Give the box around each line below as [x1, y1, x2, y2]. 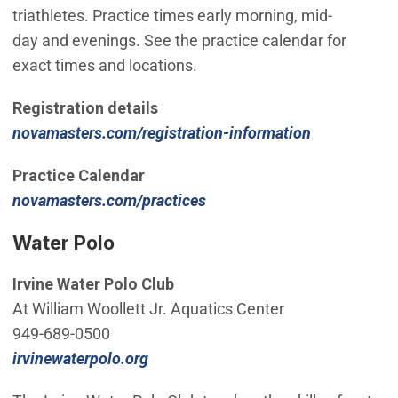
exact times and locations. [12, 55, 197, 75]
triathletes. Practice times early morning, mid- [12, 5, 332, 25]
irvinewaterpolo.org [12, 348, 148, 368]
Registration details [12, 99, 158, 118]
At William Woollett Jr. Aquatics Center [12, 298, 284, 318]
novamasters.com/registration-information [12, 123, 311, 143]
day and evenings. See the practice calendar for [12, 30, 346, 50]
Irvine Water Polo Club [12, 274, 174, 293]
